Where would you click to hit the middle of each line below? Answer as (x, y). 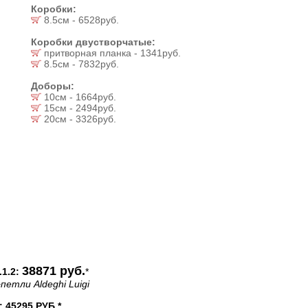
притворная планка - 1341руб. (111, 53)
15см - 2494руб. (79, 108)
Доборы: (53, 86)
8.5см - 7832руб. (80, 64)
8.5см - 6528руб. (80, 20)
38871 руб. (54, 271)
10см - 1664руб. (79, 97)
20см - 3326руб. (79, 119)
